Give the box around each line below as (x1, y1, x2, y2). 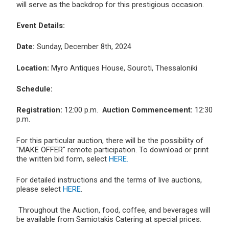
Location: (16, 63, 49, 73)
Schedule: (16, 84, 53, 94)
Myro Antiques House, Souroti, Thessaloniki (49, 63, 197, 73)
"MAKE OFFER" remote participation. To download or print (16, 145, 209, 154)
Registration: (16, 105, 62, 115)
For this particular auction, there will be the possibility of (16, 135, 203, 145)
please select (16, 185, 63, 194)
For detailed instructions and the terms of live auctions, (16, 175, 202, 185)
